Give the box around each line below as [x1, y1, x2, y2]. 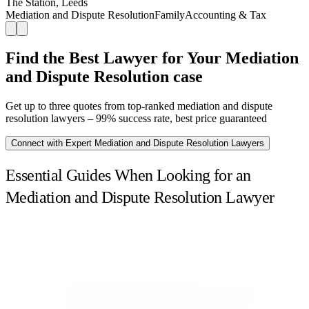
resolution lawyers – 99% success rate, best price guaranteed [6, 112, 267, 125]
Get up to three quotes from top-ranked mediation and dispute [6, 100, 272, 112]
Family [154, 8, 185, 21]
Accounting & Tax [185, 8, 266, 21]
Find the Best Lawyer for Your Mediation [6, 49, 299, 68]
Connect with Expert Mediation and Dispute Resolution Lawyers [11, 138, 264, 149]
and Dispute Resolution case [6, 68, 203, 86]
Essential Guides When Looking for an [6, 166, 251, 185]
